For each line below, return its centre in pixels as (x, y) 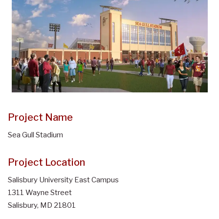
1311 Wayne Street (40, 192)
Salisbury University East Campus (63, 180)
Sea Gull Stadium (35, 135)
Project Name (40, 117)
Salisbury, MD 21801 (42, 205)
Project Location (46, 162)
